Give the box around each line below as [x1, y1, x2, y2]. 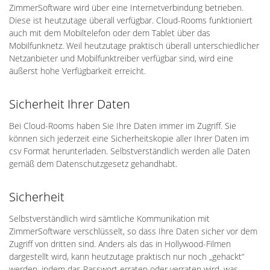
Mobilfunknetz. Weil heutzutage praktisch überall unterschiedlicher [9, 40, 259, 51]
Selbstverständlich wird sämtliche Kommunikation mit [9, 213, 210, 224]
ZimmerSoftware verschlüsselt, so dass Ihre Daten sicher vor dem [9, 225, 257, 237]
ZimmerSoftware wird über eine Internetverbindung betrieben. [9, 2, 243, 13]
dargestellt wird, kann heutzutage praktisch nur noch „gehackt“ [9, 251, 244, 262]
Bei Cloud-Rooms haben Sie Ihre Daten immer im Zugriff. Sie [9, 120, 236, 131]
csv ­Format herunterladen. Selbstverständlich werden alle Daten [9, 145, 250, 157]
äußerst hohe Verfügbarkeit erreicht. [9, 65, 146, 77]
